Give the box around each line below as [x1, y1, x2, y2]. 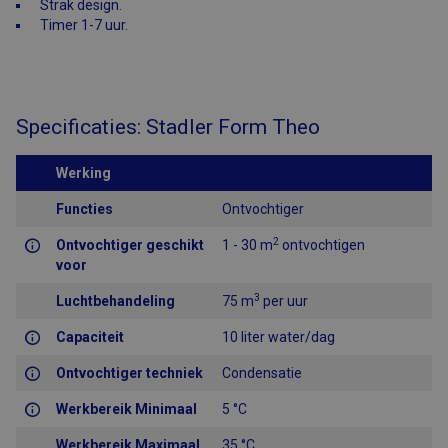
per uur [260, 293, 308, 310]
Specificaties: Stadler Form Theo [16, 115, 320, 140]
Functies [56, 201, 113, 218]
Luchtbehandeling [56, 293, 175, 310]
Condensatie [222, 365, 302, 382]
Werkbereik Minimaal [56, 401, 197, 418]
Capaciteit [56, 329, 124, 346]
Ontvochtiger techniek [56, 365, 203, 382]
